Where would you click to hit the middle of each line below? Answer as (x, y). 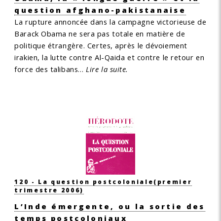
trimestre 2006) (49, 190)
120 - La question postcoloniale (84, 181)
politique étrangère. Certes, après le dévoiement (101, 46)
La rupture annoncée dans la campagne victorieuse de (110, 22)
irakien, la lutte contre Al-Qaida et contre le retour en (110, 57)
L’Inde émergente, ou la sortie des (110, 206)
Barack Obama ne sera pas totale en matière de (100, 34)
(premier (173, 181)
